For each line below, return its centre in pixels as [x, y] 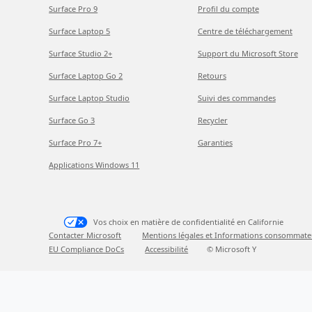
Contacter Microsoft [85, 235]
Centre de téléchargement [245, 31]
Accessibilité [167, 249]
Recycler [212, 120]
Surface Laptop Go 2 [86, 76]
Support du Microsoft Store [248, 53]
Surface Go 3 [72, 120]
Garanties [215, 142]
